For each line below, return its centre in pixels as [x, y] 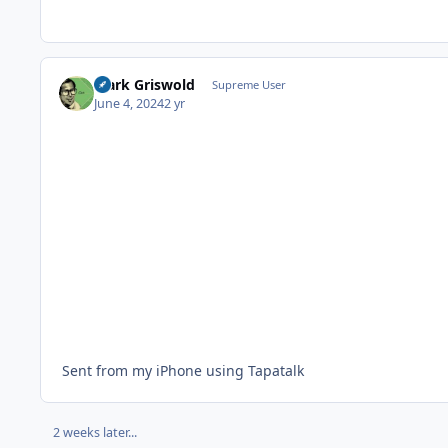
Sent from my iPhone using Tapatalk [183, 370]
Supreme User [248, 85]
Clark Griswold [145, 85]
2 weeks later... [94, 432]
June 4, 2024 [129, 103]
